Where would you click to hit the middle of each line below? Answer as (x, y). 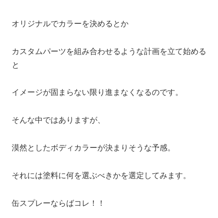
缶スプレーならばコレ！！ (58, 203)
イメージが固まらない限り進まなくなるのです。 (97, 92)
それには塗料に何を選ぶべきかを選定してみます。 (101, 175)
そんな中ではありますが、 (58, 120)
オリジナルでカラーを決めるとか (70, 23)
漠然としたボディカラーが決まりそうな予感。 (93, 147)
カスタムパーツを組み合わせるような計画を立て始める (109, 51)
